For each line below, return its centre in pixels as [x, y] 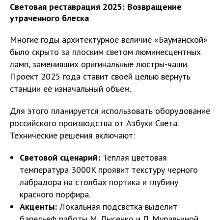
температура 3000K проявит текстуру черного [109, 169]
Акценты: [38, 206]
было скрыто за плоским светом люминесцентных [105, 52]
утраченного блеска [49, 18]
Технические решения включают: [72, 135]
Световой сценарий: [60, 157]
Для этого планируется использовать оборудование [110, 110]
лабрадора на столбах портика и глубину [99, 182]
